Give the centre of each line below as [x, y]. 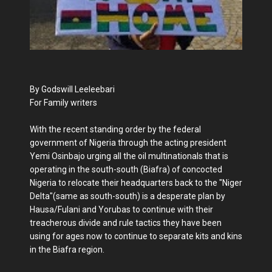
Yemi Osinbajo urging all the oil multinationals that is [129, 156]
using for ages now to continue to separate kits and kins [136, 236]
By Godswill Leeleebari [72, 89]
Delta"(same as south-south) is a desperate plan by [127, 196]
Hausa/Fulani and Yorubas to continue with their [121, 209]
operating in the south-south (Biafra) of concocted [126, 169]
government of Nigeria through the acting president [128, 142]
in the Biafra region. [67, 249]
